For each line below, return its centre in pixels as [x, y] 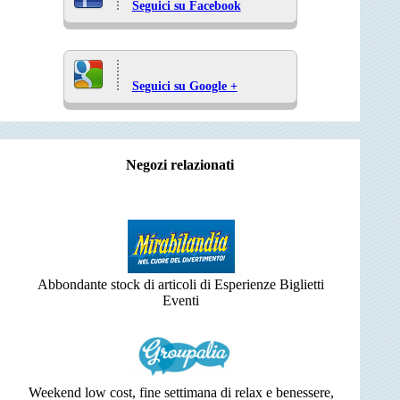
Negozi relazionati [180, 165]
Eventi [181, 301]
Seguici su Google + [184, 86]
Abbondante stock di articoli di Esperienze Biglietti [181, 285]
